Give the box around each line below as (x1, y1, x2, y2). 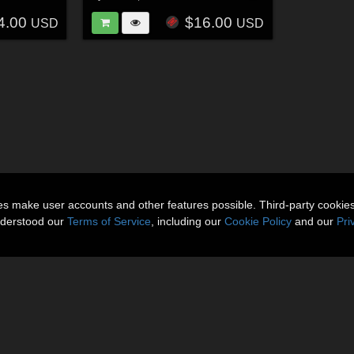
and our (292, 215, 337, 228)
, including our (151, 215, 224, 228)
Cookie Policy (224, 215, 292, 228)
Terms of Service (67, 215, 151, 228)
